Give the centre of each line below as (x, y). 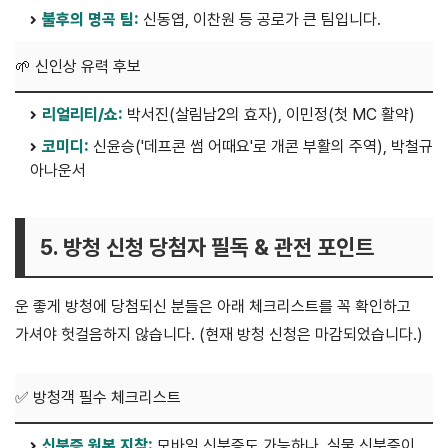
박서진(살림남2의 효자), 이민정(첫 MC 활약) (269, 115)
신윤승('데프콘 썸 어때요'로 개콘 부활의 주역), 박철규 (261, 147)
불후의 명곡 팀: (90, 20)
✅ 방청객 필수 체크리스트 (98, 398)
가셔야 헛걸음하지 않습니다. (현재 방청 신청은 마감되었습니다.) (219, 335)
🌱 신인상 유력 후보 (78, 67)
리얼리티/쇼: (82, 115)
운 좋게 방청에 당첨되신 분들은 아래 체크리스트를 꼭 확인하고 (213, 307)
